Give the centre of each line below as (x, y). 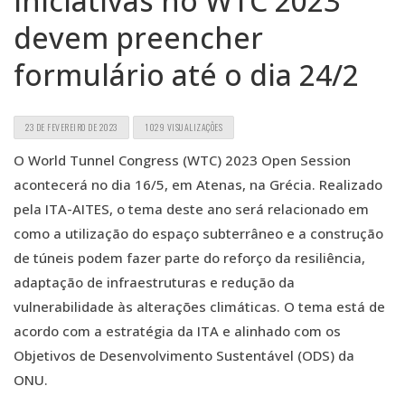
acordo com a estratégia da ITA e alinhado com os (177, 331)
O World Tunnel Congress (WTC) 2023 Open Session (182, 160)
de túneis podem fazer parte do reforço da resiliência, (189, 258)
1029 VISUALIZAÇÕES (184, 127)
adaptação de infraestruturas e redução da (154, 283)
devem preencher (138, 38)
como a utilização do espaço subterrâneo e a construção (198, 234)
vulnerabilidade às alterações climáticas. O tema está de (199, 307)
